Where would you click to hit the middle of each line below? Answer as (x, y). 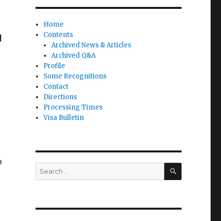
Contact (56, 86)
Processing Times (73, 107)
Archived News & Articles (92, 45)
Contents (58, 35)
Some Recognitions (75, 76)
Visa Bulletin (64, 117)
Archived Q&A (74, 55)
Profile (55, 66)
